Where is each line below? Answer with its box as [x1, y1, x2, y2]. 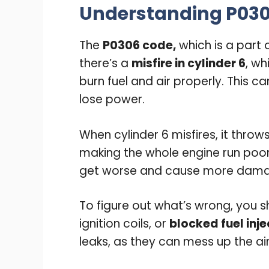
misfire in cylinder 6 [131, 55, 246, 72]
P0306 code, [103, 37, 176, 54]
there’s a [79, 55, 131, 72]
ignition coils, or [79, 216, 169, 232]
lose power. [79, 91, 145, 108]
